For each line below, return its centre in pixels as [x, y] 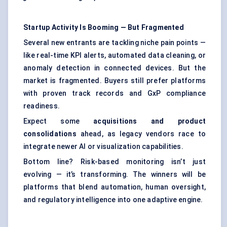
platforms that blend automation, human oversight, [115, 187]
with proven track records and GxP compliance [115, 93]
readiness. [42, 106]
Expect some [59, 121]
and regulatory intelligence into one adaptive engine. [113, 200]
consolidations [50, 134]
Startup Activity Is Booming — [75, 28]
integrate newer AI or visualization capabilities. [103, 147]
